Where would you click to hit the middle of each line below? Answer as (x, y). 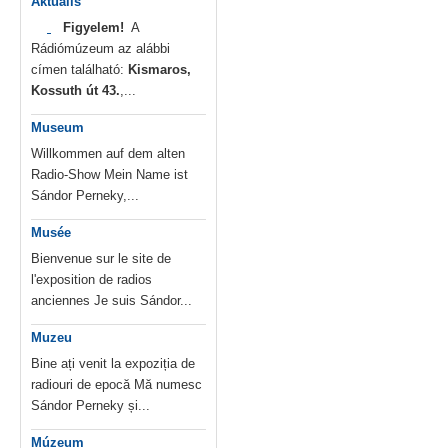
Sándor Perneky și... (90, 406)
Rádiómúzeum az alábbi (100, 49)
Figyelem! (95, 28)
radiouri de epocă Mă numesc (116, 385)
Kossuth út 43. (75, 91)
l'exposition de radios (91, 280)
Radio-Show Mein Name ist (109, 175)
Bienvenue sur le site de (101, 259)
